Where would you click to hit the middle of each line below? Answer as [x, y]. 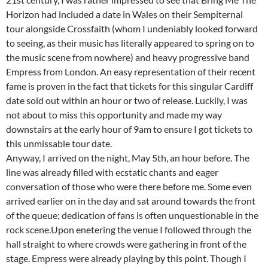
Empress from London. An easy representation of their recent [131, 71]
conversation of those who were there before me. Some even [129, 186]
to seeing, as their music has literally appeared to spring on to [130, 42]
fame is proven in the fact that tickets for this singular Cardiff [130, 86]
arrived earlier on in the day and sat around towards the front [131, 200]
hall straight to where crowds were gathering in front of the [126, 243]
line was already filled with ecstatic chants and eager [112, 172]
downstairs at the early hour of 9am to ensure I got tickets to [129, 129]
